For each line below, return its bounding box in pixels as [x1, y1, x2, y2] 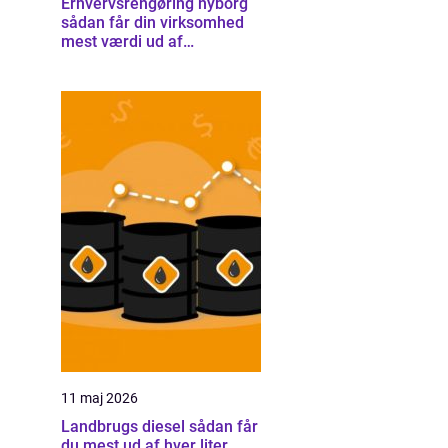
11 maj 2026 [61, 390, 138, 406]
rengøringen [61, 51, 149, 70]
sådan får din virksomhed [61, 13, 244, 32]
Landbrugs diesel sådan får [61, 417, 189, 436]
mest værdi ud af [61, 32, 183, 51]
